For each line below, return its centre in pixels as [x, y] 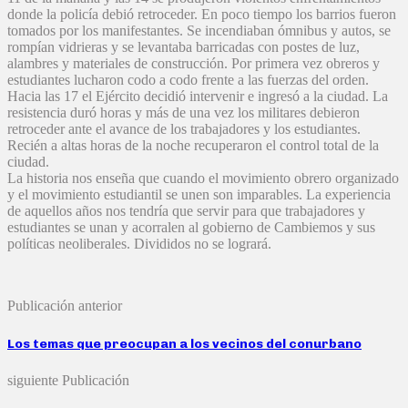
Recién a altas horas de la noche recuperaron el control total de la [193, 146]
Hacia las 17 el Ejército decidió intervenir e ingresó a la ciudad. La [198, 97]
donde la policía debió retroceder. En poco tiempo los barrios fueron [202, 15]
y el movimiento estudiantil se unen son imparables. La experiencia [199, 195]
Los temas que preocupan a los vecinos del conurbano [184, 343]
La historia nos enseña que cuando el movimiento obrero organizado [203, 178]
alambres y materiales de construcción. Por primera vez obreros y [194, 64]
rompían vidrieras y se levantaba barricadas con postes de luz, [184, 47]
